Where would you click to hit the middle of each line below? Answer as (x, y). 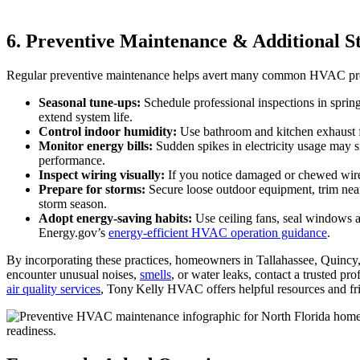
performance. (72, 160)
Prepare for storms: (92, 189)
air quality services (53, 288)
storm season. (73, 203)
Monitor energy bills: (96, 145)
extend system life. (86, 117)
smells (155, 274)
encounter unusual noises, (73, 274)
